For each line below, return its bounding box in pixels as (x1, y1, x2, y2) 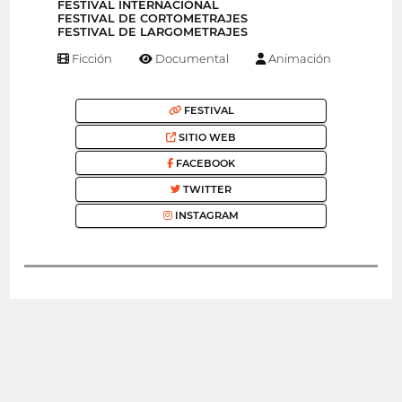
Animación (265, 50, 331, 66)
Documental (153, 50, 230, 66)
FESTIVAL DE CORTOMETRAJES (57, 12, 248, 26)
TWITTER (180, 183, 232, 196)
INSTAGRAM (172, 209, 239, 223)
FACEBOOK (173, 156, 235, 170)
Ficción (69, 50, 113, 66)
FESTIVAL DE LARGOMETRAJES (57, 25, 248, 39)
